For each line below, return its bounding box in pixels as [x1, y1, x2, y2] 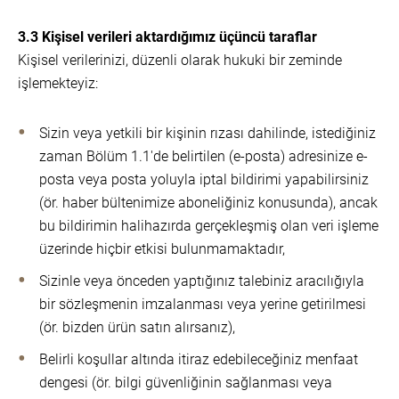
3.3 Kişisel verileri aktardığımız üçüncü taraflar [18, 28, 317, 45]
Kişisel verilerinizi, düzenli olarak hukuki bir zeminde [18, 52, 342, 69]
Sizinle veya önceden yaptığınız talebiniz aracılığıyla [39, 273, 364, 289]
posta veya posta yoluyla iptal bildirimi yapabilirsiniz [39, 171, 369, 188]
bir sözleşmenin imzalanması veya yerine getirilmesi [39, 296, 366, 313]
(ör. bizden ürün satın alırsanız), [39, 319, 235, 336]
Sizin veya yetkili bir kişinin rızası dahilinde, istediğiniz [39, 125, 376, 142]
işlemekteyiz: [18, 75, 98, 92]
